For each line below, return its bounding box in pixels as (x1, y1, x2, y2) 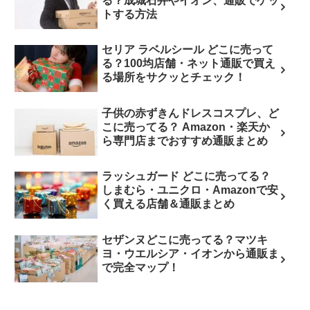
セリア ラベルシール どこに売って (102, 44, 273, 56)
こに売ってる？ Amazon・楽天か (102, 120, 270, 133)
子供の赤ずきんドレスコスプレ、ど (102, 107, 279, 119)
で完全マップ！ (102, 261, 179, 273)
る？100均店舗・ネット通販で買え (102, 57, 275, 70)
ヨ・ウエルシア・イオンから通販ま (102, 247, 279, 259)
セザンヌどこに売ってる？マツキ (102, 233, 268, 246)
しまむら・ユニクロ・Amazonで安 (102, 184, 278, 197)
